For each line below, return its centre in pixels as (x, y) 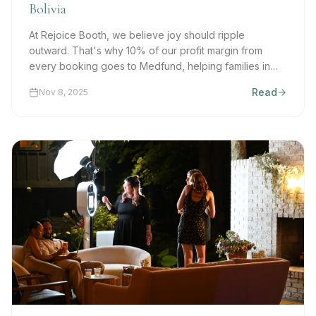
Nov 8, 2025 (63, 92)
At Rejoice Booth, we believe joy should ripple (137, 35)
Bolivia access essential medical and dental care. (142, 81)
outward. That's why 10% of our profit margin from (146, 50)
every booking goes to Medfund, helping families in (150, 66)
